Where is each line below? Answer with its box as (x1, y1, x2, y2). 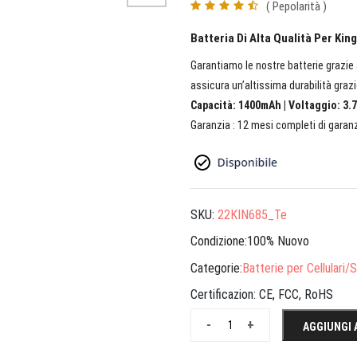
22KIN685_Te (218, 206, 287, 222)
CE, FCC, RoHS (259, 287, 333, 303)
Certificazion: (190, 287, 259, 303)
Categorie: (190, 260, 242, 276)
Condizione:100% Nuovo (190, 233, 309, 249)
